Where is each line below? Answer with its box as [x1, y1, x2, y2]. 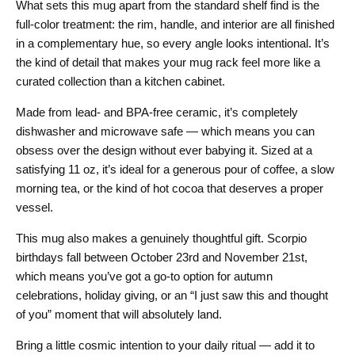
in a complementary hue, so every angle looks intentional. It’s [16, 36, 330, 51]
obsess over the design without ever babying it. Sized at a [16, 143, 312, 158]
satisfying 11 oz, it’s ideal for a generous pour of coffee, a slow [16, 162, 334, 177]
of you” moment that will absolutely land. [16, 307, 222, 322]
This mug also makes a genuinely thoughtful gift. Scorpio [16, 231, 307, 246]
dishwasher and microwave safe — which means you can [16, 124, 315, 139]
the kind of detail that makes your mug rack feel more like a [16, 55, 320, 70]
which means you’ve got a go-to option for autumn [16, 269, 273, 284]
